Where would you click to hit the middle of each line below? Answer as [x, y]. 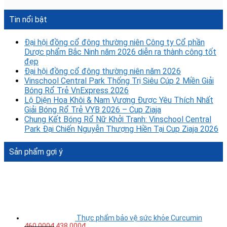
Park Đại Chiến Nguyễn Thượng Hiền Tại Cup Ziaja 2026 [121, 129]
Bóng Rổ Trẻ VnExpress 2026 [77, 91]
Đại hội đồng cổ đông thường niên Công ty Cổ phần [115, 43]
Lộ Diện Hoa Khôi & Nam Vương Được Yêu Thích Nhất [119, 100]
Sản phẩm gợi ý [36, 152]
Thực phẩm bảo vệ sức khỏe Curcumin [139, 218]
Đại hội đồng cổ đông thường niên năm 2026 [103, 71]
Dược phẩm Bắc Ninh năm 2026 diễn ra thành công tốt [120, 52]
